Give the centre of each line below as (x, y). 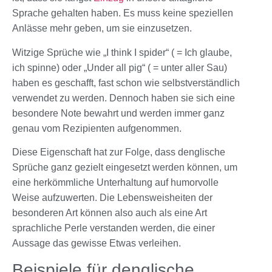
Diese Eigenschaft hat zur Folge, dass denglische (119, 152)
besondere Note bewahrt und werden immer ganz (118, 113)
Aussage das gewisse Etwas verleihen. (97, 243)
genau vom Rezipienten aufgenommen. (97, 128)
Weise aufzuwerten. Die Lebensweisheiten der (112, 198)
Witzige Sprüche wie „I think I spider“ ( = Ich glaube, (122, 52)
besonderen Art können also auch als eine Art (110, 213)
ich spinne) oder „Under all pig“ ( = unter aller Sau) (120, 67)
